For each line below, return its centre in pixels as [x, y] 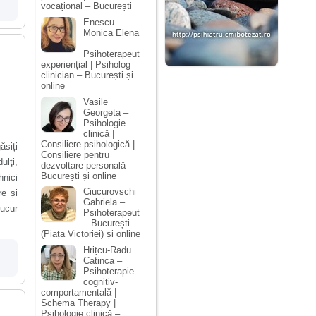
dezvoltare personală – [87, 165]
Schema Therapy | [78, 303]
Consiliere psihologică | [88, 144]
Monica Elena [111, 32]
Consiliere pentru [75, 154]
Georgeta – [106, 112]
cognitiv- [101, 281]
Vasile [96, 102]
